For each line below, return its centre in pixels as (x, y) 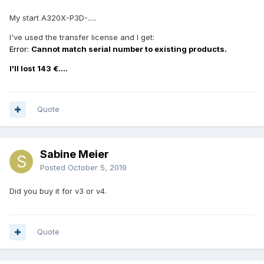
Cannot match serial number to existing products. (129, 49)
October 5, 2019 (97, 168)
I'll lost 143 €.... (39, 69)
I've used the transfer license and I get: (83, 37)
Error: (19, 49)
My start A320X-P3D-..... (53, 18)
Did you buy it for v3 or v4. (58, 191)
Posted (54, 168)
